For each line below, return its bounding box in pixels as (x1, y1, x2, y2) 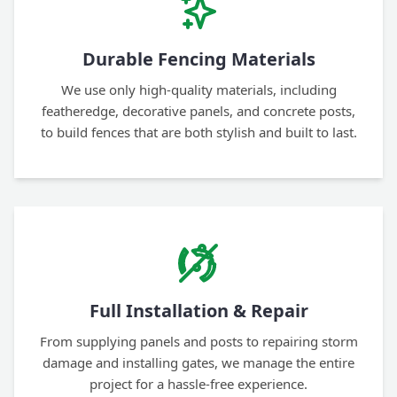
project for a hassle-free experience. (90, 375, 307, 393)
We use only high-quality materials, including (60, 81, 337, 99)
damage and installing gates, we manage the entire (43, 354, 354, 372)
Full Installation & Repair (89, 299, 308, 323)
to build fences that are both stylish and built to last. (40, 123, 357, 142)
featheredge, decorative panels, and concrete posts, (42, 102, 355, 121)
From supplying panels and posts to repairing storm (39, 332, 358, 351)
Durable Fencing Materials (82, 47, 315, 72)
